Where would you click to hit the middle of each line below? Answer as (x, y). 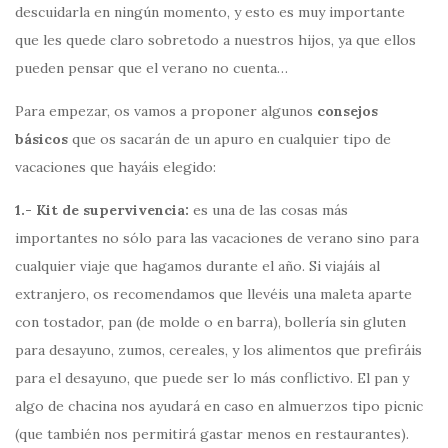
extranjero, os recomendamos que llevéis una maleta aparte (213, 293)
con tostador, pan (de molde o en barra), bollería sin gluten (210, 321)
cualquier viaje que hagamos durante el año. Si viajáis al (197, 265)
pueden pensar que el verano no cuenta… (151, 67)
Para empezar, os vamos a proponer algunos (166, 110)
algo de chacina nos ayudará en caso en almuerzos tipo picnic (219, 405)
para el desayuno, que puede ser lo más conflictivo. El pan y (212, 377)
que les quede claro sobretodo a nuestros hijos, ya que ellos (215, 39)
